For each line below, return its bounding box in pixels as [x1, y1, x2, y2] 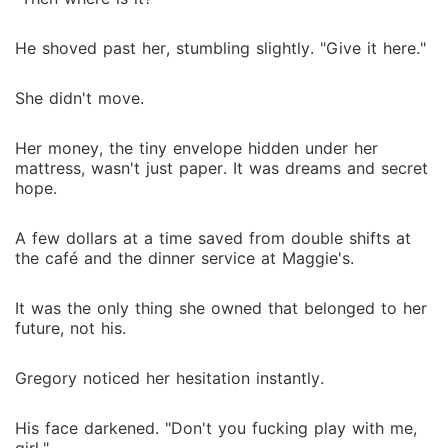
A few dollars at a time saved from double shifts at [15, 228, 411, 248]
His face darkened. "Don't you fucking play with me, [15, 418, 417, 438]
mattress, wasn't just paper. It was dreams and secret [15, 158, 428, 178]
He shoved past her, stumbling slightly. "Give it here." [15, 38, 426, 58]
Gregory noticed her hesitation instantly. [15, 368, 324, 388]
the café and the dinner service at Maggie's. [15, 248, 354, 268]
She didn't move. [15, 88, 144, 108]
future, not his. [15, 318, 126, 338]
